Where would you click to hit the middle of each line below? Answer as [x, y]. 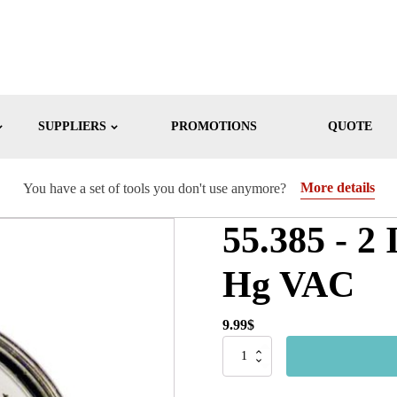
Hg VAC [288, 284]
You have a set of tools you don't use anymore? [154, 188]
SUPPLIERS [72, 126]
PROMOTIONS [214, 126]
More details [337, 187]
